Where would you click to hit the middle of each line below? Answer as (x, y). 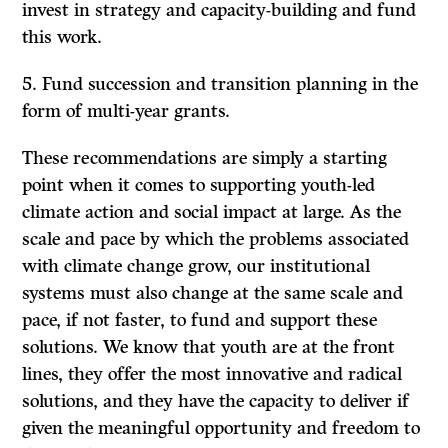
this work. (62, 37)
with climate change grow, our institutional (196, 266)
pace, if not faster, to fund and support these (200, 320)
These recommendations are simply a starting (205, 158)
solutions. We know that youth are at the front (209, 347)
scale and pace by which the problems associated (216, 239)
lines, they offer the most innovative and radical (212, 374)
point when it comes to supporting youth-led (199, 185)
